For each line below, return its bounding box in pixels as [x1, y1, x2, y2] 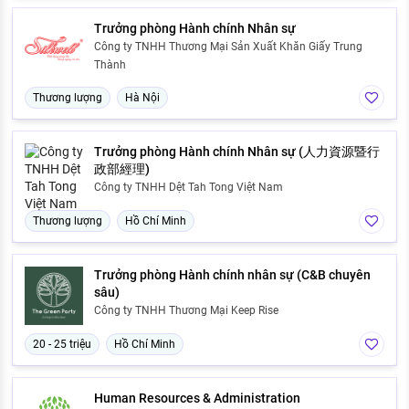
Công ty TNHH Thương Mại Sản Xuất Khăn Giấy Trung [94, 39, 362, 53]
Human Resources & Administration [94, 390, 300, 405]
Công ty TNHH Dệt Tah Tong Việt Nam [94, 180, 283, 194]
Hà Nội [125, 90, 160, 104]
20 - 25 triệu [33, 337, 91, 351]
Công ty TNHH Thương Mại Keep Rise [94, 303, 278, 317]
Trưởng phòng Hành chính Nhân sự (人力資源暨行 [94, 143, 380, 159]
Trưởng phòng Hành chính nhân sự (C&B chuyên [94, 267, 371, 282]
